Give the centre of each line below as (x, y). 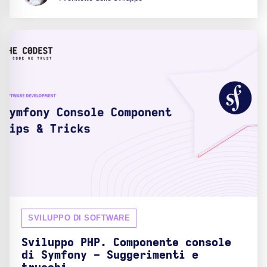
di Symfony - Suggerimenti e (110, 255)
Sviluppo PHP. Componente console (126, 243)
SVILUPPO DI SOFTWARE (79, 218)
